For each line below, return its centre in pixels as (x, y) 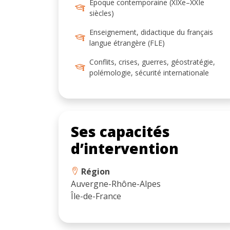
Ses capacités (120, 131)
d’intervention (125, 148)
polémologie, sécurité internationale (149, 72)
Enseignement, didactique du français (151, 32)
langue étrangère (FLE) (127, 43)
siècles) (102, 13)
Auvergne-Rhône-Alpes (116, 184)
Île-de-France (96, 196)
